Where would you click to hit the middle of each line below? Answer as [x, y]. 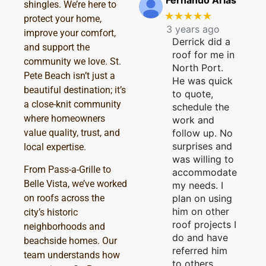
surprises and [202, 146]
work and [193, 120]
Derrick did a [201, 41]
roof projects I [204, 224]
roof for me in [203, 54]
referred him [200, 250]
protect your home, [63, 18]
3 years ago [193, 29]
